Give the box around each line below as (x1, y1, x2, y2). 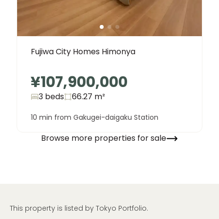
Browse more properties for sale (41, 132, 166, 144)
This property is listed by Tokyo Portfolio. (10, 203, 148, 213)
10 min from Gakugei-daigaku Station (31, 112, 158, 122)
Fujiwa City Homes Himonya (31, 45, 135, 57)
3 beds (39, 90, 64, 102)
